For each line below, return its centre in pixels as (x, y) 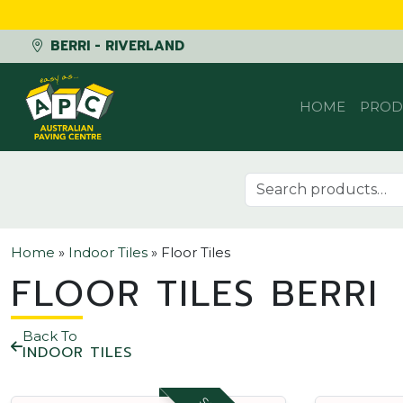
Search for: (280, 181)
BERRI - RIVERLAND (115, 46)
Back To (50, 336)
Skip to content (66, 72)
